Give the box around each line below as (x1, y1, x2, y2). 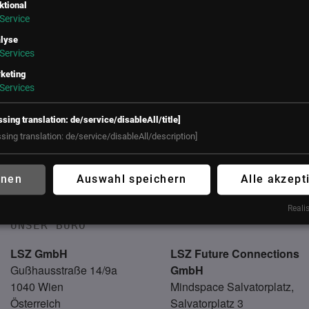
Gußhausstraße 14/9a (10, 261, 118, 278)
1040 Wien (10, 278, 67, 295)
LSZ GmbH (10, 245, 68, 261)
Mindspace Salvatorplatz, (170, 278, 294, 295)
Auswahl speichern (76, 172, 187, 186)
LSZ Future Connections (170, 245, 299, 261)
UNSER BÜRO (10, 218, 87, 232)
